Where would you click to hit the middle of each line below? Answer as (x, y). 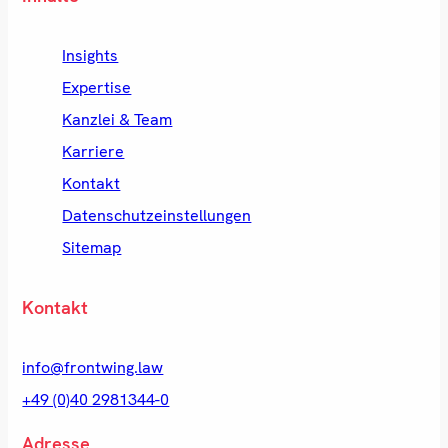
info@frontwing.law (93, 367)
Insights (90, 55)
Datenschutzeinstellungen (157, 215)
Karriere (93, 151)
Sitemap (92, 247)
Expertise (97, 87)
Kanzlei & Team (117, 119)
